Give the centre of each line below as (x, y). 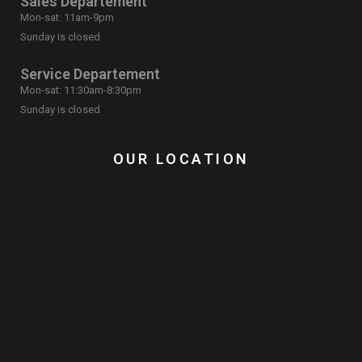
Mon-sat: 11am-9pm (67, 18)
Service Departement (90, 74)
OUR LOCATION (181, 159)
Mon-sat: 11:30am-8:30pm (81, 90)
